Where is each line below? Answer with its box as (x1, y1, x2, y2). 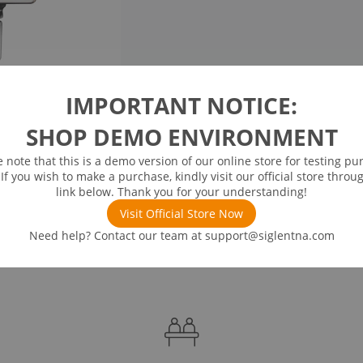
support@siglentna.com (204, 227, 335, 243)
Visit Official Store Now (120, 205, 243, 221)
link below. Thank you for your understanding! (56, 183, 307, 199)
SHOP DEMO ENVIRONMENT (25, 121, 338, 152)
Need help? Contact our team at (28, 227, 205, 243)
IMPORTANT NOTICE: (66, 89, 297, 121)
